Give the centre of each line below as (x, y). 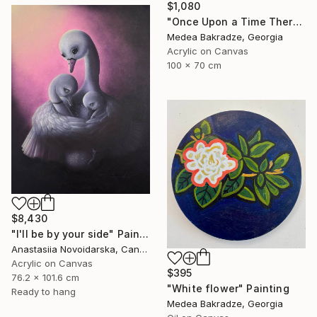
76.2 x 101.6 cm (45, 277)
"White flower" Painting (228, 289)
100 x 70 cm (194, 65)
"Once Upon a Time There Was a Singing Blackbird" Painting (297, 22)
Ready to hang (44, 291)
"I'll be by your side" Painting (144, 234)
